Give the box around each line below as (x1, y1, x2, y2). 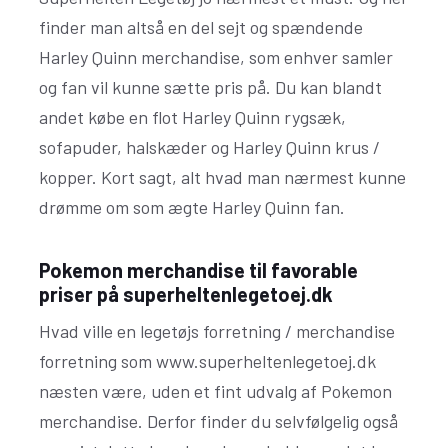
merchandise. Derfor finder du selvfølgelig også (39, 410, 398, 432)
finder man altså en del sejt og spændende (39, 16, 363, 38)
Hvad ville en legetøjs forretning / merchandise (39, 320, 395, 342)
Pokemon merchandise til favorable (39, 258, 358, 282)
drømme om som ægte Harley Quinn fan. (39, 196, 345, 218)
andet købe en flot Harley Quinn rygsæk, (39, 106, 346, 128)
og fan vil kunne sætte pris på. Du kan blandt (39, 76, 382, 98)
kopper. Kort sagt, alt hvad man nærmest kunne (39, 166, 406, 188)
